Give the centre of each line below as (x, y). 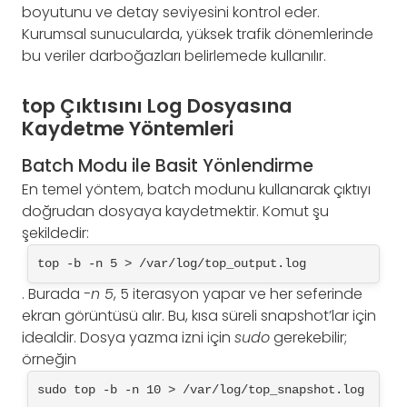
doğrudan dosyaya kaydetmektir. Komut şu (175, 211)
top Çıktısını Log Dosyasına (157, 106)
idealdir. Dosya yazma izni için (128, 337)
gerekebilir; (308, 337)
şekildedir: (55, 233)
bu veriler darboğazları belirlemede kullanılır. (174, 56)
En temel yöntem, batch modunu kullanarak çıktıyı (196, 189)
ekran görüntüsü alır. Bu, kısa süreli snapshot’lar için (199, 315)
